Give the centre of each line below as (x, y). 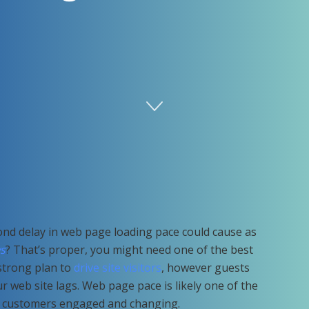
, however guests (206, 268)
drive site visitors (118, 268)
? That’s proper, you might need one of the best (129, 250)
